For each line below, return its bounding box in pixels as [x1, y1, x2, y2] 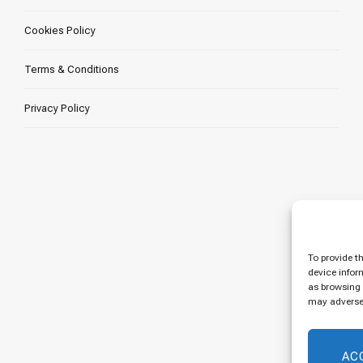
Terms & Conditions [24, 62, 120, 75]
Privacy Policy [24, 101, 91, 114]
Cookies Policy [24, 23, 96, 36]
